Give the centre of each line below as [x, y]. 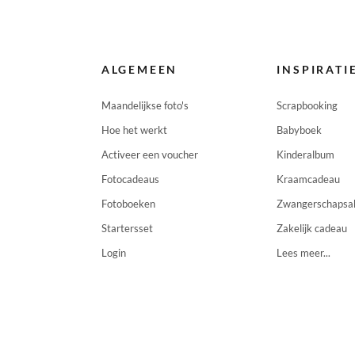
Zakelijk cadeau [312, 228]
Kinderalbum [306, 155]
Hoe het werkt [134, 130]
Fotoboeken [128, 204]
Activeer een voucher [149, 155]
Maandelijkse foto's [145, 105]
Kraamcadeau [309, 179]
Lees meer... [304, 253]
